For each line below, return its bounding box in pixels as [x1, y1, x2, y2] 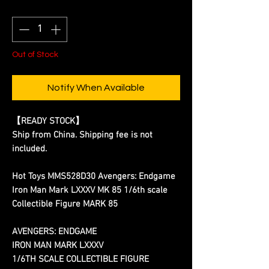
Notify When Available [47, 82, 145, 92]
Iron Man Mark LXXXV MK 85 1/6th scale [12, 184, 168, 196]
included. [12, 143, 47, 154]
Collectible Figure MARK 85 [12, 198, 118, 210]
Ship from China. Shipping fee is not [12, 129, 153, 141]
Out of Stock [12, 50, 58, 59]
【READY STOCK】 [12, 115, 84, 127]
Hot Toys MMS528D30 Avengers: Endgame [12, 171, 175, 182]
